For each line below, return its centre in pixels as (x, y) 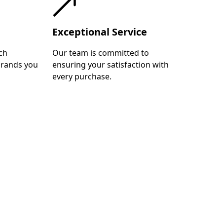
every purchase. (82, 76)
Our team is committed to (101, 53)
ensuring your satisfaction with (111, 64)
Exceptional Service (100, 32)
